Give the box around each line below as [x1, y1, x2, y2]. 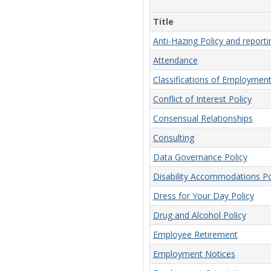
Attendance [152, 54, 198, 67]
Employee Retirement [152, 229, 238, 241]
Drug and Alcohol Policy [152, 209, 246, 221]
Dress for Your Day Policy [152, 190, 254, 202]
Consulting [152, 132, 194, 144]
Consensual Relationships [152, 113, 253, 125]
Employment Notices [152, 248, 235, 260]
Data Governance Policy [152, 151, 247, 163]
